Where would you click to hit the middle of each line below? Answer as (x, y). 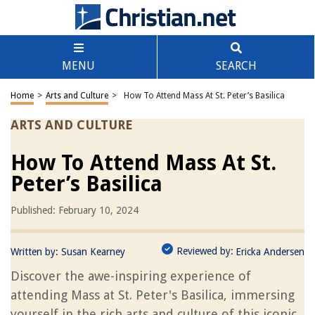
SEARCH (236, 66)
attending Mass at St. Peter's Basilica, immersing (153, 295)
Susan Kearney (93, 252)
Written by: (36, 252)
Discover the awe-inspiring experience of (131, 276)
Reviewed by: (205, 251)
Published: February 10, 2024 (75, 210)
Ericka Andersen (270, 252)
